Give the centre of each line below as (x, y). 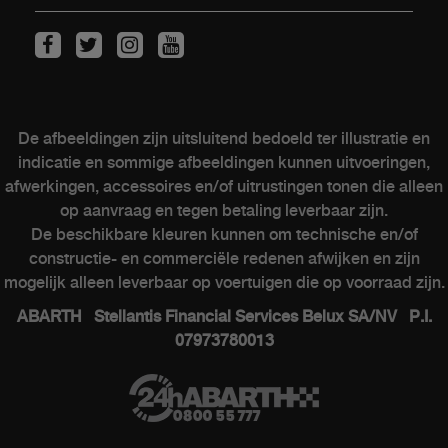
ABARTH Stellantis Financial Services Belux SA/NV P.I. (224, 317)
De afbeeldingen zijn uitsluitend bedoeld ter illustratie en (224, 139)
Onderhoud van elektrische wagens (211, 81)
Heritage (84, 339)
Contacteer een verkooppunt (180, 180)
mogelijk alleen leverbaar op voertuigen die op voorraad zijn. (224, 283)
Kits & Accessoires (132, 114)
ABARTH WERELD (167, 271)
